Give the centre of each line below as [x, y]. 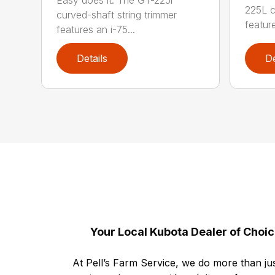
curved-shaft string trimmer [117, 14]
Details [92, 59]
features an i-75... [96, 29]
